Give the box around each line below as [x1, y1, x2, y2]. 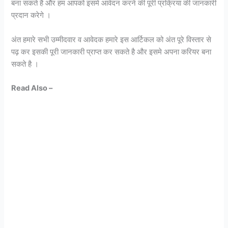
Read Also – [11, 83, 53, 93]
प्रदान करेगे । [11, 11, 51, 20]
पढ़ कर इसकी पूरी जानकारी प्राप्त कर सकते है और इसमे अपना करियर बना [11, 47, 212, 56]
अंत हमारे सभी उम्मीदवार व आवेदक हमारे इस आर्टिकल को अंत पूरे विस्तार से [11, 35, 212, 44]
